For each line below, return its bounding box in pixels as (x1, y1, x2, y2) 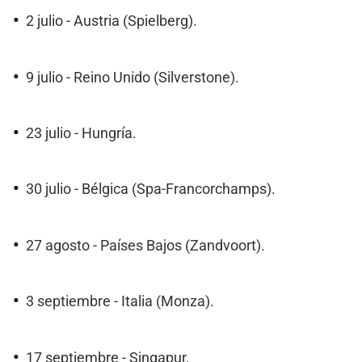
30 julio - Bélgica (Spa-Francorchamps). (26, 181, 276, 198)
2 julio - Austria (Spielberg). (26, 13, 197, 30)
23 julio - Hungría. (26, 125, 137, 142)
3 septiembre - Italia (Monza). (26, 293, 214, 310)
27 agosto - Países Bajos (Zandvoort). (26, 237, 265, 254)
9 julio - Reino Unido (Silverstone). (26, 69, 239, 86)
